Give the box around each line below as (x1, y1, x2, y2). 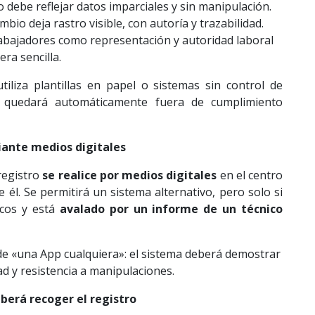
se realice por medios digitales (42, 167, 217, 184)
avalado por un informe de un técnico (59, 201, 283, 217)
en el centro (217, 167, 283, 184)
